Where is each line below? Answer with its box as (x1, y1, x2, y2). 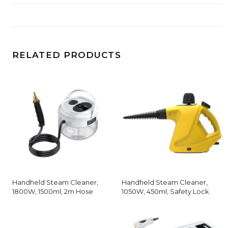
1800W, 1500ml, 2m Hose (12, 187, 93, 195)
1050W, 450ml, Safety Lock (122, 187, 209, 195)
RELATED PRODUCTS (12, 49, 121, 60)
